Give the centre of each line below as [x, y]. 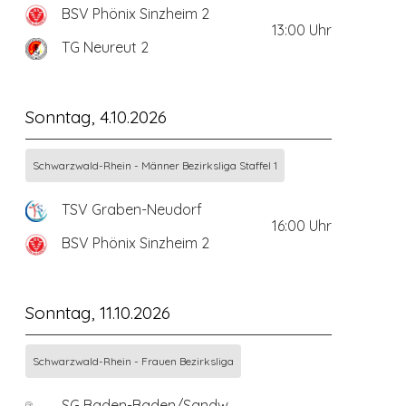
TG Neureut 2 [105, 47]
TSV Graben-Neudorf [131, 209]
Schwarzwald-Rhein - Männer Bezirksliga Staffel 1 [155, 165]
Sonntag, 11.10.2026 [97, 312]
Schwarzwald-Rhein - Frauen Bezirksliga [133, 361]
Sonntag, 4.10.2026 [96, 116]
